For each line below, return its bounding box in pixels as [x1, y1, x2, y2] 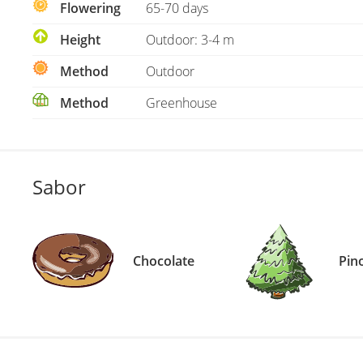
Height [57, 31, 101, 49]
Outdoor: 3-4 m [146, 31, 235, 49]
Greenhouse [146, 94, 218, 113]
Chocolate [133, 251, 195, 270]
